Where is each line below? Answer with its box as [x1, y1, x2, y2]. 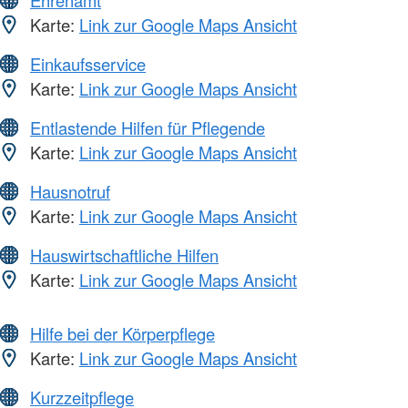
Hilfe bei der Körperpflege [30, 321, 215, 346]
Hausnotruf [30, 179, 110, 204]
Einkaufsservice [30, 52, 146, 76]
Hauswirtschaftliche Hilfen [30, 243, 219, 268]
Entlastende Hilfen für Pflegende [30, 116, 265, 140]
